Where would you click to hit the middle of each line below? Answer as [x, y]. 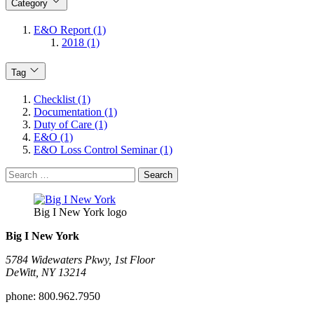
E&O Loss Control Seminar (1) [103, 149]
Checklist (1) [62, 99]
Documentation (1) [75, 111]
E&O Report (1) [70, 30]
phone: [21, 296]
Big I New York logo [80, 212]
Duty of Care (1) [70, 124]
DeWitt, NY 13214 [46, 272]
